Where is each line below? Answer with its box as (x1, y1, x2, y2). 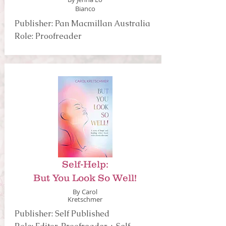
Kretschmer (68, 195, 102, 204)
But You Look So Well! (33, 173, 137, 183)
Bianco (75, 4, 95, 13)
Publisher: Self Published (14, 208, 109, 219)
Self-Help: (62, 159, 108, 169)
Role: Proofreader (14, 31, 82, 41)
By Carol (73, 187, 97, 196)
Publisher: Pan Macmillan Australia (14, 18, 150, 29)
